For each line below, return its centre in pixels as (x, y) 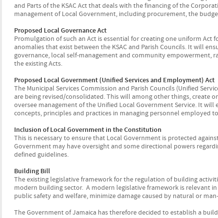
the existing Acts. (38, 64)
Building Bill (32, 171)
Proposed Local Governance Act (60, 31)
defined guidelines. (41, 155)
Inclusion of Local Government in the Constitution (88, 130)
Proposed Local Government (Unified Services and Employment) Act (114, 80)
